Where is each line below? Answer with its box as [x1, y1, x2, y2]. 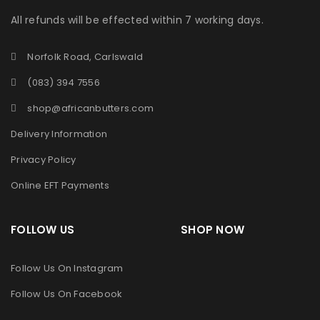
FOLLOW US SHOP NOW [11, 222, 244, 238]
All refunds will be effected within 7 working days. [11, 13, 264, 28]
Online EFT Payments [11, 179, 109, 193]
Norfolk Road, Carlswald [27, 50, 143, 64]
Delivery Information [11, 127, 107, 141]
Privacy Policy [11, 153, 76, 167]
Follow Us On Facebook [11, 287, 123, 301]
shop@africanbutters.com [27, 101, 154, 116]
